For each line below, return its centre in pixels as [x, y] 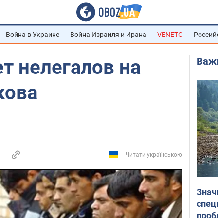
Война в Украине [33, 35]
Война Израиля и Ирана [108, 35]
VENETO [170, 35]
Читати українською [154, 155]
